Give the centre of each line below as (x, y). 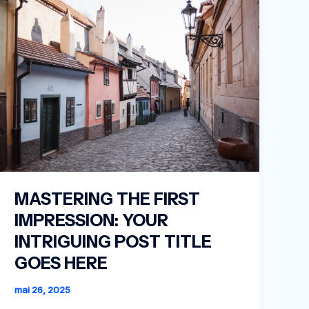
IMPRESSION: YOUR (92, 220)
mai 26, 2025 (43, 290)
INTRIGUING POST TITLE (113, 241)
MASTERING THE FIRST (108, 199)
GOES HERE (61, 263)
